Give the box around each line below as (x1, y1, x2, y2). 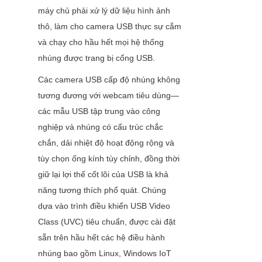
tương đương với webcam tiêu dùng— (38, 91, 179, 101)
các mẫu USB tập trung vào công (38, 106, 160, 116)
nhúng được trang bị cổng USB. (38, 53, 155, 63)
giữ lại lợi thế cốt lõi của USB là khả (38, 170, 168, 180)
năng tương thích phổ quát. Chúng (38, 185, 166, 195)
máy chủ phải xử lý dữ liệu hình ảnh (38, 6, 170, 16)
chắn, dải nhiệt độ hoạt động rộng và (38, 138, 174, 148)
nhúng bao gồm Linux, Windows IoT (38, 249, 171, 258)
